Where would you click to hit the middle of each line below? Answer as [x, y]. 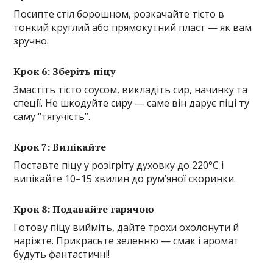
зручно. [31, 41]
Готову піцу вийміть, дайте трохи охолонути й [126, 228]
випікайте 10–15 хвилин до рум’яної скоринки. [125, 179]
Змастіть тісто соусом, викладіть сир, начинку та [131, 90]
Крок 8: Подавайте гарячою [84, 209]
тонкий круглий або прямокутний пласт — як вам [133, 28]
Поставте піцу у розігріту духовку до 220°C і [119, 165]
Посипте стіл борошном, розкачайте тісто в [119, 14]
